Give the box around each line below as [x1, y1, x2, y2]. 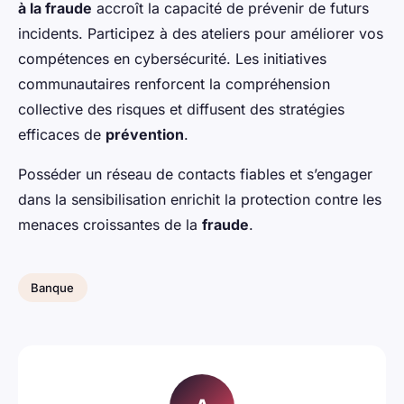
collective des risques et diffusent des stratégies [18, 100, 344, 119]
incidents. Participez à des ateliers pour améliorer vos [18, 24, 383, 43]
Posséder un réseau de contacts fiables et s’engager [18, 165, 372, 184]
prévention [106, 125, 184, 144]
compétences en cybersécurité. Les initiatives [18, 50, 326, 69]
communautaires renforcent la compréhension [18, 75, 330, 94]
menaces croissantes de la [18, 216, 202, 234]
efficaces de [18, 125, 106, 144]
